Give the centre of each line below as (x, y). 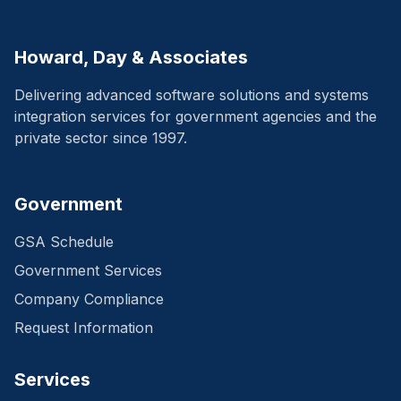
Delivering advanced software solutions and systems (192, 95)
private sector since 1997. (101, 138)
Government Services (88, 271)
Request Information (84, 328)
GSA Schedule (64, 242)
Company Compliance (89, 299)
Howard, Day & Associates (131, 58)
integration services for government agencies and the (196, 117)
